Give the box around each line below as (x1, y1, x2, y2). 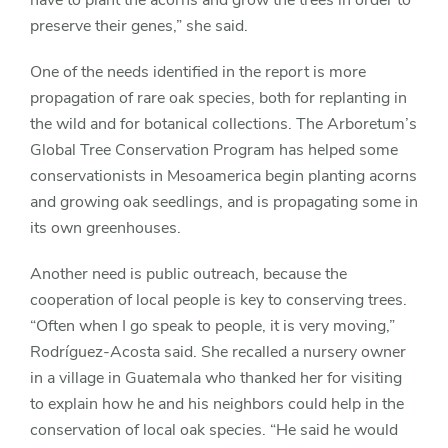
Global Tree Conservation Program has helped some (30, 138, 398, 161)
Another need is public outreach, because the (30, 262, 347, 285)
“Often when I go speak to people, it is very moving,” (30, 314, 395, 337)
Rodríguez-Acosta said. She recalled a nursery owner (30, 340, 406, 363)
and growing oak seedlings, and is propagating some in (30, 190, 418, 213)
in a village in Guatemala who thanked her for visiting (30, 366, 402, 389)
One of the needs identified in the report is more (30, 60, 366, 83)
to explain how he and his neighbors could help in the (30, 392, 404, 415)
